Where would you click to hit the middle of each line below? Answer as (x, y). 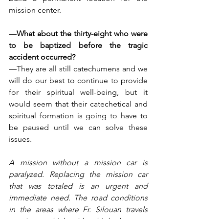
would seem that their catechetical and (78, 104)
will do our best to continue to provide (78, 80)
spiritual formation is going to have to (78, 116)
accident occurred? (42, 57)
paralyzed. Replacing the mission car (78, 174)
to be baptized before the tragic (78, 45)
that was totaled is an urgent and (78, 186)
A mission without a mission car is (78, 163)
